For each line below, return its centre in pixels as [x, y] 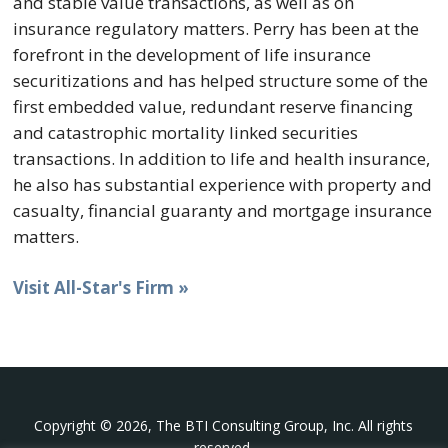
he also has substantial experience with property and [223, 184]
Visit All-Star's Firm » [101, 288]
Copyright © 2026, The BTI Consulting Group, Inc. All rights [224, 425]
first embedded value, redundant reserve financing [213, 106]
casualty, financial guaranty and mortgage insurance [223, 210]
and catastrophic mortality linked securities [186, 132]
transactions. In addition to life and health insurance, [222, 158]
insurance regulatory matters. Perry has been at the [216, 28]
